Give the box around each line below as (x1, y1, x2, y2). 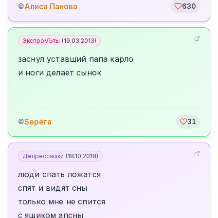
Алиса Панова (24, 1, 77, 11)
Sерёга (24, 117, 52, 127)
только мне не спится (18, 197, 106, 206)
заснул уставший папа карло (18, 54, 134, 64)
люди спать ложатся (18, 169, 101, 179)
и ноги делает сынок (18, 68, 102, 77)
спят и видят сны (18, 183, 88, 193)
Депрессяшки (22, 152, 64, 160)
